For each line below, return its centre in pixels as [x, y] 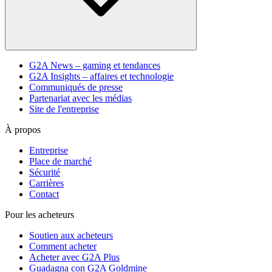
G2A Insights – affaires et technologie [101, 76]
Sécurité [45, 172]
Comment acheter [63, 246]
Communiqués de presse [76, 87]
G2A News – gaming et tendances [95, 65]
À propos [23, 129]
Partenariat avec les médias [80, 98]
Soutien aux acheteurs [71, 235]
